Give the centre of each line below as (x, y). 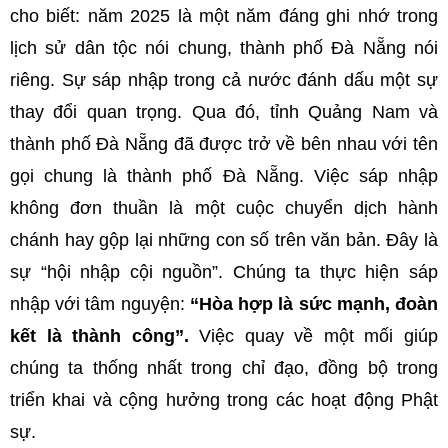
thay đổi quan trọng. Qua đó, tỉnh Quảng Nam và (224, 112)
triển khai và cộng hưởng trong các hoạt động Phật (224, 400)
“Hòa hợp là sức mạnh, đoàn (314, 304)
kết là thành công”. (99, 336)
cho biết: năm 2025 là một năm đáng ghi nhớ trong (224, 16)
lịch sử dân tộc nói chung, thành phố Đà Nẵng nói (224, 48)
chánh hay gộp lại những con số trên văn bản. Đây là (224, 240)
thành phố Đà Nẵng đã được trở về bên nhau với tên (224, 144)
